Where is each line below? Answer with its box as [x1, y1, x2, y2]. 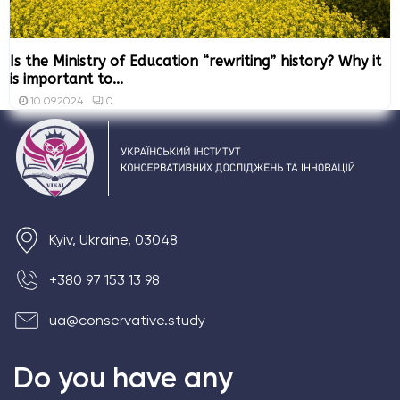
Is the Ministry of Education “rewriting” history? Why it [10, 52, 381, 70]
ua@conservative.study [49, 312, 205, 329]
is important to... [10, 70, 123, 87]
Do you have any [13, 361, 233, 396]
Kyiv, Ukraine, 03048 [49, 231, 178, 249]
